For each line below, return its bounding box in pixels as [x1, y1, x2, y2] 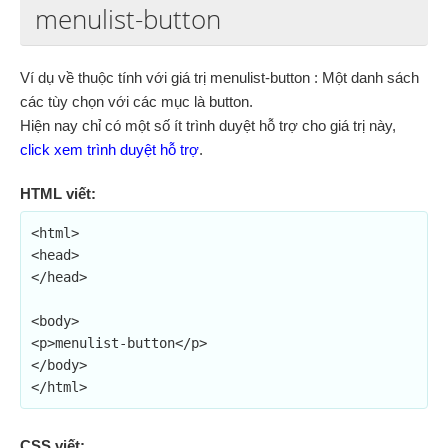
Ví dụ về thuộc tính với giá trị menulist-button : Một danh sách [20, 69, 419, 86]
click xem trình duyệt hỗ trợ [20, 141, 199, 158]
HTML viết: [20, 185, 96, 202]
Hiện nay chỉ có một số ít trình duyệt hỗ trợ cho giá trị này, [20, 117, 396, 134]
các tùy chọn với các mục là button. [20, 93, 253, 110]
